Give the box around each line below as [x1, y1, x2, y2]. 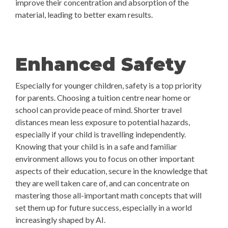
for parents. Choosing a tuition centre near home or [15, 93, 191, 102]
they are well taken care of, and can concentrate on [15, 178, 189, 188]
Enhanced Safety [15, 53, 186, 75]
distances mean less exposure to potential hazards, [15, 117, 190, 127]
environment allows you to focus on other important [15, 154, 194, 163]
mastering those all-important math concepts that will [15, 190, 202, 200]
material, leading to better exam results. [15, 10, 153, 19]
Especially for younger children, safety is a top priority [15, 80, 202, 90]
